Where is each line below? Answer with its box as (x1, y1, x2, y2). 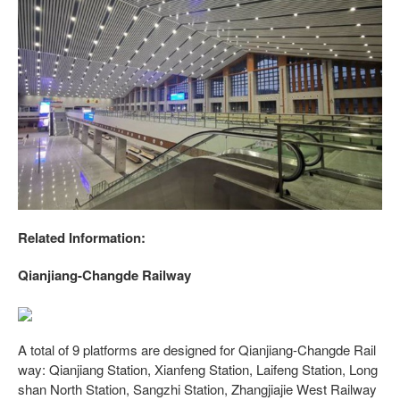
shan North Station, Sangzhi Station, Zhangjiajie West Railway (18, 379, 377, 398)
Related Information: (18, 227, 146, 247)
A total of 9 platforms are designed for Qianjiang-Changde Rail (18, 339, 376, 359)
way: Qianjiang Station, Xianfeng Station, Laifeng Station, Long (18, 359, 378, 379)
